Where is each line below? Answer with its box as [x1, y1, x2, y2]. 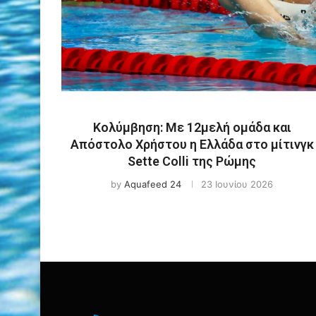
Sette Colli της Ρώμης [128, 153, 256, 169]
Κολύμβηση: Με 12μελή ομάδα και [92, 119, 291, 135]
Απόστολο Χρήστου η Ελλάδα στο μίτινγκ [70, 136, 314, 152]
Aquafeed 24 [124, 178, 181, 190]
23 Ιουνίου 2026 [201, 178, 273, 190]
